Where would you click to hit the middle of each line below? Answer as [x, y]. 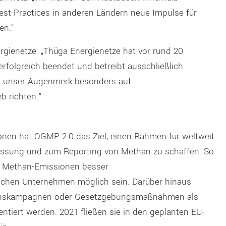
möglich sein [102, 182]
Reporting [84, 151]
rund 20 [166, 51]
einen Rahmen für [146, 136]
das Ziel [91, 136]
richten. [23, 96]
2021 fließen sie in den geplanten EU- [132, 212]
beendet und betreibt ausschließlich [113, 66]
